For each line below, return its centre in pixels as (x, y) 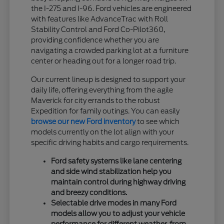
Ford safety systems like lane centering (116, 161)
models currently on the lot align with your (103, 132)
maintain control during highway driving (118, 182)
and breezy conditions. (89, 192)
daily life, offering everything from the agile (102, 90)
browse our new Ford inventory (83, 121)
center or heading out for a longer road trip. (104, 61)
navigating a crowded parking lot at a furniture (110, 50)
